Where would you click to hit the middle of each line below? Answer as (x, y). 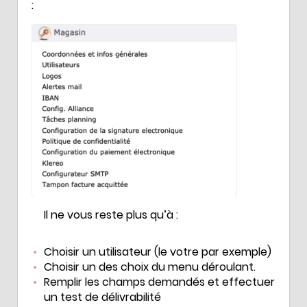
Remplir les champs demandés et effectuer (159, 282)
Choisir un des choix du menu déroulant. (150, 267)
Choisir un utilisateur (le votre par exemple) (158, 251)
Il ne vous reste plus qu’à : (111, 214)
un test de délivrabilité (102, 297)
